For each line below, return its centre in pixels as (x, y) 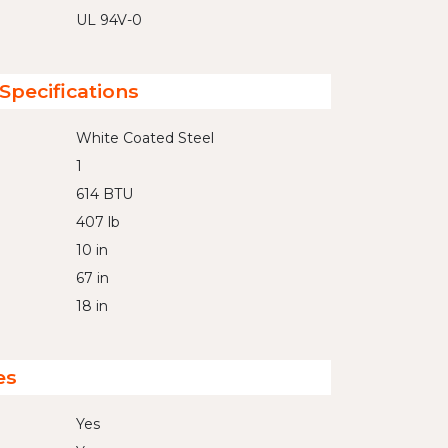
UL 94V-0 (109, 20)
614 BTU (104, 194)
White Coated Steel (145, 138)
